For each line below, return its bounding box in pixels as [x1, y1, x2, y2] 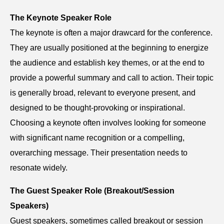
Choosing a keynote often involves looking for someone [10, 118, 206, 127]
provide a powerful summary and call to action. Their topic [10, 73, 213, 82]
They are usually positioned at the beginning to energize [10, 43, 208, 52]
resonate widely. [10, 163, 67, 172]
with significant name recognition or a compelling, [10, 133, 184, 142]
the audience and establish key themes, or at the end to [10, 58, 204, 67]
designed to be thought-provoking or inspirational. [10, 103, 185, 112]
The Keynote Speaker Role [10, 13, 111, 22]
